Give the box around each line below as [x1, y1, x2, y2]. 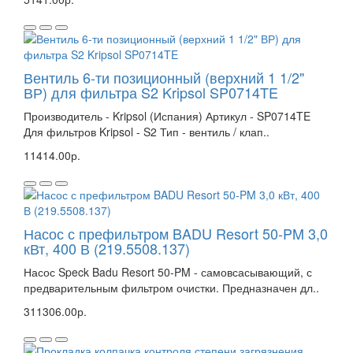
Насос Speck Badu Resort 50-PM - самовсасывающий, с [24, 263, 312, 280]
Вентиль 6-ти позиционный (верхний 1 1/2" [24, 66, 304, 87]
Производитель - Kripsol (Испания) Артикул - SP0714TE [24, 107, 310, 124]
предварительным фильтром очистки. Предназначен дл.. [24, 279, 319, 295]
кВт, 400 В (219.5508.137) [24, 237, 190, 258]
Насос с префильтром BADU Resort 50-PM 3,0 [24, 222, 328, 243]
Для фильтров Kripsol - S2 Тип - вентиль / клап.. [24, 123, 269, 139]
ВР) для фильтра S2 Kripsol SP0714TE [24, 81, 278, 102]
